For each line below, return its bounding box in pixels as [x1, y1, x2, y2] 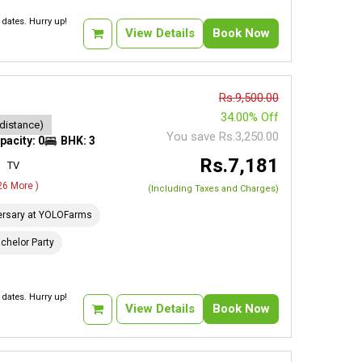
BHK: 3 [61, 134, 96, 147]
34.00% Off [220, 110, 279, 124]
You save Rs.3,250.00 [166, 129, 279, 144]
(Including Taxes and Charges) [147, 183, 279, 194]
